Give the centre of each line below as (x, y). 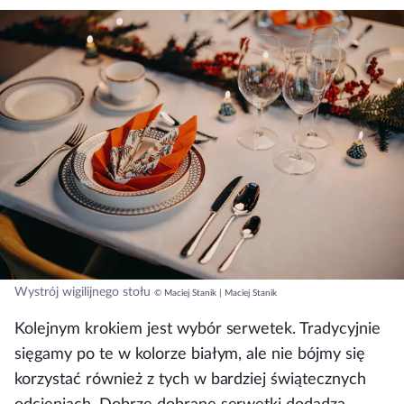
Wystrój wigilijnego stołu (83, 292)
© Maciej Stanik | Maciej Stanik (216, 293)
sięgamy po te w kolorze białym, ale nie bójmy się (190, 353)
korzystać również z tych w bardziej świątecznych (191, 379)
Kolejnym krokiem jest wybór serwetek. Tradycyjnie (198, 328)
